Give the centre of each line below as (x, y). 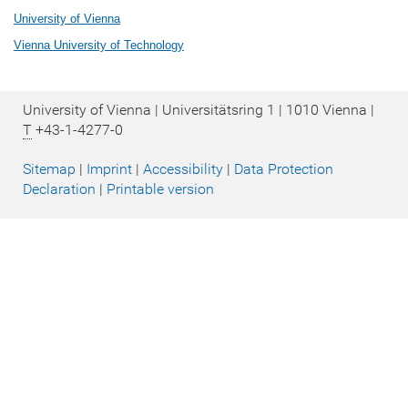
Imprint (109, 169)
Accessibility (183, 169)
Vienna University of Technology (99, 46)
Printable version (160, 189)
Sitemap (49, 169)
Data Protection (284, 169)
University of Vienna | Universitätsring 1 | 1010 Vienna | (199, 109)
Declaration (59, 189)
